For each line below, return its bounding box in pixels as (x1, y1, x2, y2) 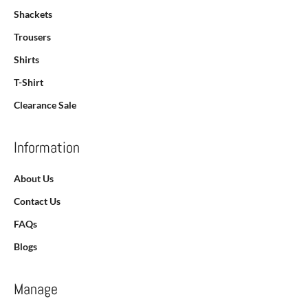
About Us (14, 173, 54, 185)
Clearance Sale (14, 99, 76, 111)
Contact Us (14, 195, 60, 208)
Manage (14, 279, 58, 299)
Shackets (14, 8, 52, 21)
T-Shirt (14, 76, 43, 89)
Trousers (14, 31, 51, 43)
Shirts (14, 54, 39, 66)
